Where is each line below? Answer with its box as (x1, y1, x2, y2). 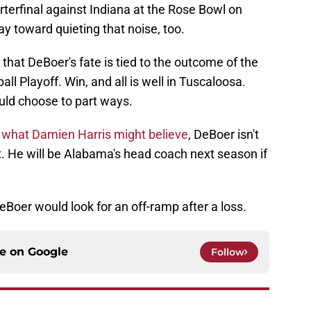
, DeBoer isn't (188, 127, 259, 142)
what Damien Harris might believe (1, 127, 188, 142)
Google (28, 245, 68, 259)
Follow (211, 246, 244, 259)
